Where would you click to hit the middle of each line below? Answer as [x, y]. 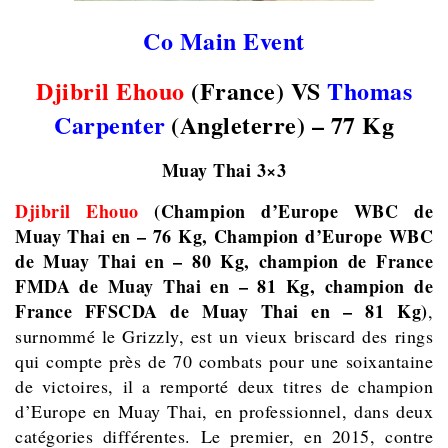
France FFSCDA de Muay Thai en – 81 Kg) [221, 310]
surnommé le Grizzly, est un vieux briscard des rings [224, 335]
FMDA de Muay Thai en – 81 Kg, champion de [224, 285]
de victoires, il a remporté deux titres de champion [224, 385]
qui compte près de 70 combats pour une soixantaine [224, 360]
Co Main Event [224, 40]
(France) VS [255, 90]
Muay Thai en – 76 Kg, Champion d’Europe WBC [224, 235]
